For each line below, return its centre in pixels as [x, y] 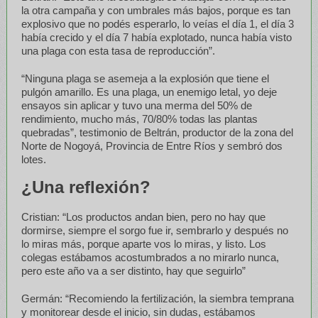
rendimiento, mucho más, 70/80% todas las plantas [139, 119]
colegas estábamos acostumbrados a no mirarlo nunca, [150, 257]
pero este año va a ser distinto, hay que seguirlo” [133, 270]
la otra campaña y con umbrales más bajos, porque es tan [155, 10]
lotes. [33, 159]
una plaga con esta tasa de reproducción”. [118, 50]
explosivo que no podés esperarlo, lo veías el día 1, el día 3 [157, 23]
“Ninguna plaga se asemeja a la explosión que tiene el [145, 78]
